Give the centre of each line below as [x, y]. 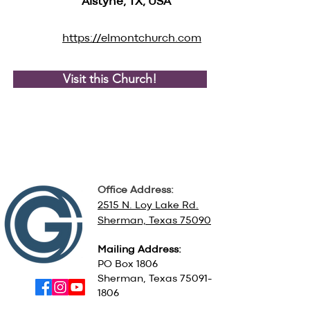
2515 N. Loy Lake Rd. [148, 206]
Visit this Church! [110, 79]
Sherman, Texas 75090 [154, 221]
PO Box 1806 [128, 265]
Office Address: [136, 191]
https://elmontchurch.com [132, 39]
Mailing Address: [139, 250]
